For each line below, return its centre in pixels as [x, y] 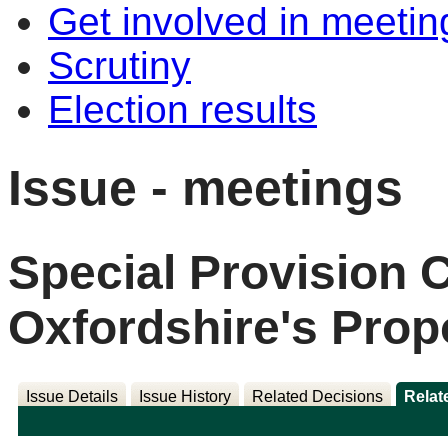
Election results [182, 109]
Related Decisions [317, 397]
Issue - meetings [205, 187]
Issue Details [71, 397]
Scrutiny [119, 65]
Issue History [184, 397]
